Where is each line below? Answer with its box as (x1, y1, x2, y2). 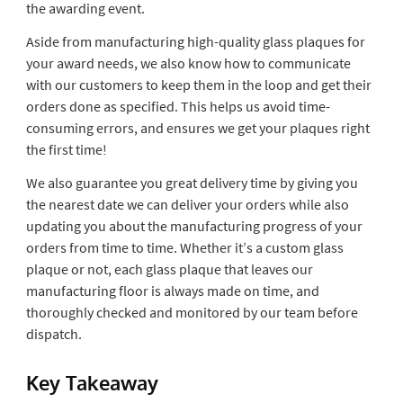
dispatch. (25, 325, 82, 344)
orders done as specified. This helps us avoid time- (25, 97, 330, 116)
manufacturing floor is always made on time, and (25, 282, 319, 300)
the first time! (25, 140, 107, 159)
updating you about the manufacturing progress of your (25, 217, 363, 236)
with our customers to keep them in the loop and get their (25, 76, 372, 94)
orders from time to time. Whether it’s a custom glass (25, 238, 344, 257)
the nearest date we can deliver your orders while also (25, 195, 349, 214)
